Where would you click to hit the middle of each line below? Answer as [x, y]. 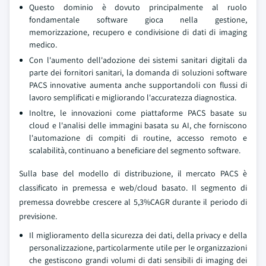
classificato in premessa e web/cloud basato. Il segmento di [133, 188]
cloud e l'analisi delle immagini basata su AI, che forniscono [138, 125]
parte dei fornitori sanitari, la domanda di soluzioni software [138, 72]
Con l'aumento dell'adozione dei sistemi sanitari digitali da [138, 60]
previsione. [38, 216]
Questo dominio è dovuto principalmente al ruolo [138, 7]
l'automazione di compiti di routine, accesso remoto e [138, 138]
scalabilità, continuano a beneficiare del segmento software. [135, 150]
